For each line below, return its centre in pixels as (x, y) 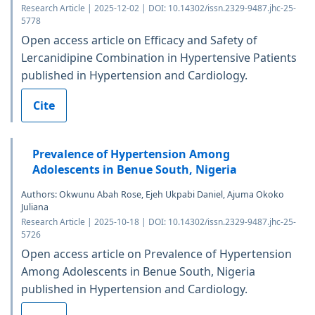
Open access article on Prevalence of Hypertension (156, 254)
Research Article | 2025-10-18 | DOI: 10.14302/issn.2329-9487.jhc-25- (159, 222)
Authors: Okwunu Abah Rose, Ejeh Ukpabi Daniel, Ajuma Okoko (153, 195)
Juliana (35, 207)
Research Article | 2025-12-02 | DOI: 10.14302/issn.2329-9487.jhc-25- (159, 8)
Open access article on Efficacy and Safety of (139, 40)
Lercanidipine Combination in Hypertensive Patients (159, 58)
